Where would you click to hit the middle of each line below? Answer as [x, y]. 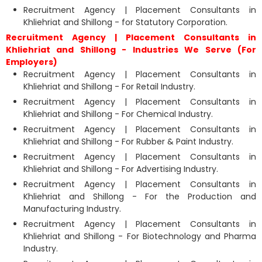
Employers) [32, 62]
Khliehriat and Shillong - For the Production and [140, 196]
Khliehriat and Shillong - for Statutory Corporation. [125, 22]
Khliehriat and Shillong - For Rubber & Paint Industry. [128, 141]
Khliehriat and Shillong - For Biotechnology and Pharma [140, 236]
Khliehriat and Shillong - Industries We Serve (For [131, 49]
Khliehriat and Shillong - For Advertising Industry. [121, 169]
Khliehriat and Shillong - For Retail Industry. [109, 86]
